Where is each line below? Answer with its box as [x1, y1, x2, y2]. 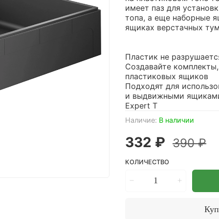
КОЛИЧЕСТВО [125, 158, 169, 166]
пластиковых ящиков [125, 71, 208, 81]
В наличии [159, 115, 194, 124]
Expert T [125, 100, 157, 110]
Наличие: [125, 115, 157, 124]
